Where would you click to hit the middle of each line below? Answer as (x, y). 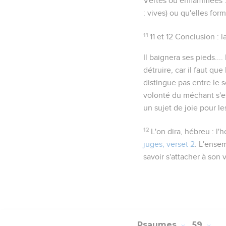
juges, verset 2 (169, 144)
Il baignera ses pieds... (182, 57)
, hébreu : (199, 131)
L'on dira (166, 131)
